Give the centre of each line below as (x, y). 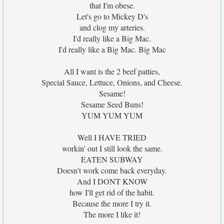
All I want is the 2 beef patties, (112, 71)
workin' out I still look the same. (112, 148)
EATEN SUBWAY (112, 159)
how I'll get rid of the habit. (112, 192)
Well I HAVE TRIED (112, 137)
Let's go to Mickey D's (112, 16)
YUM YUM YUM (112, 115)
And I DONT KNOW (112, 181)
